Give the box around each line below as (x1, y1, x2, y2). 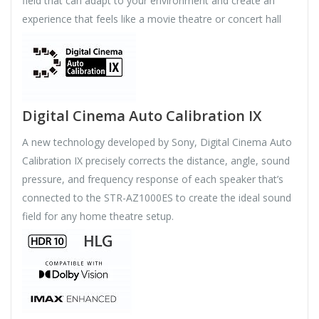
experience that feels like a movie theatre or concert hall (22, 12, 281, 26)
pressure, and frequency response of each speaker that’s (22, 172, 283, 187)
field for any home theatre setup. (22, 209, 174, 224)
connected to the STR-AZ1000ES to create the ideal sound (22, 191, 291, 205)
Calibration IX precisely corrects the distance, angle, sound (22, 154, 290, 168)
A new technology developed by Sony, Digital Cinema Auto (22, 135, 292, 150)
